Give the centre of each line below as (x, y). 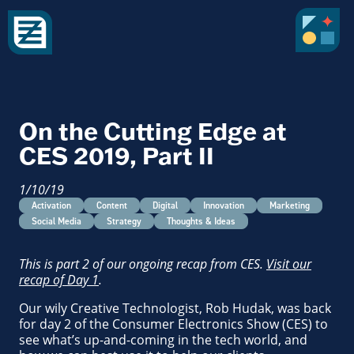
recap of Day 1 (59, 280)
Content (112, 205)
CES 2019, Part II (117, 155)
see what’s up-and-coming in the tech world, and (163, 340)
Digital (165, 205)
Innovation (224, 205)
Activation (51, 205)
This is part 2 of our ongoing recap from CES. (143, 264)
